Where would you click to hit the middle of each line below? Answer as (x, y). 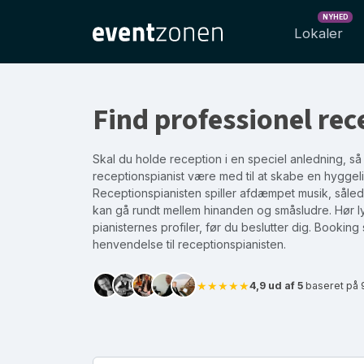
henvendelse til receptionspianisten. (189, 244)
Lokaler (318, 33)
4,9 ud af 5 (276, 285)
